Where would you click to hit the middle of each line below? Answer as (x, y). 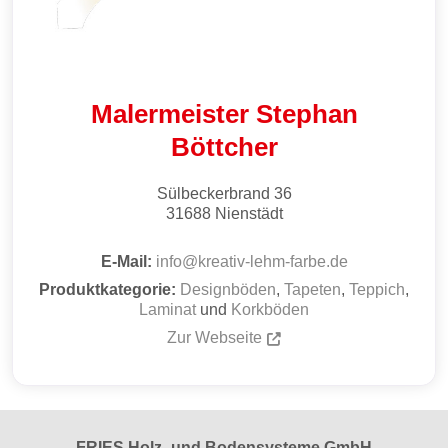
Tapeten (312, 289)
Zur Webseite (214, 337)
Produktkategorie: (109, 289)
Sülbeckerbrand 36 (224, 193)
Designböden (228, 289)
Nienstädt (248, 213)
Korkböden (270, 309)
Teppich (377, 289)
